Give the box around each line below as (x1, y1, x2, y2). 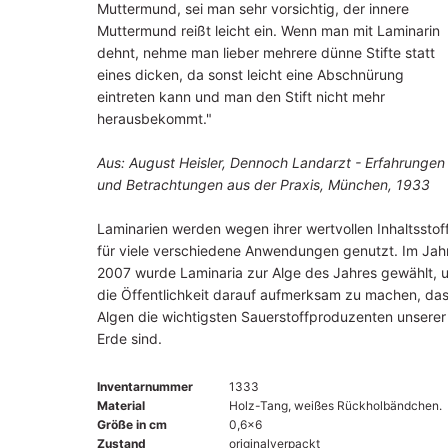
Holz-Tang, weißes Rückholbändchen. (228, 397, 442, 413)
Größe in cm (96, 416, 167, 432)
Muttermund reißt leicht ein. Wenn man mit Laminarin (96, 21, 440, 39)
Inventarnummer (96, 378, 193, 394)
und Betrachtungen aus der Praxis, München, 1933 (96, 175, 430, 193)
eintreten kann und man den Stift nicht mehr (96, 87, 385, 105)
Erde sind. (96, 329, 162, 347)
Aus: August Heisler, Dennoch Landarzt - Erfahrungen (96, 153, 445, 171)
